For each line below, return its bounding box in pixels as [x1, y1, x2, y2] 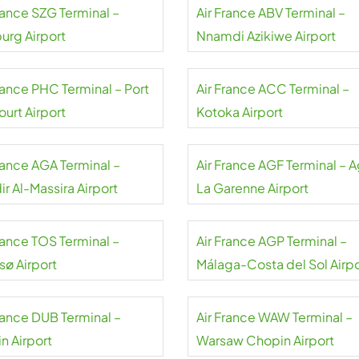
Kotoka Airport [196, 103, 283, 120]
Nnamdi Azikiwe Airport [196, 27, 336, 44]
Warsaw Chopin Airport [196, 332, 334, 349]
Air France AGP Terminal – [196, 232, 347, 249]
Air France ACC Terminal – [196, 80, 349, 97]
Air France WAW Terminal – [196, 309, 353, 325]
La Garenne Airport [196, 179, 309, 196]
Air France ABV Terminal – [196, 4, 345, 21]
